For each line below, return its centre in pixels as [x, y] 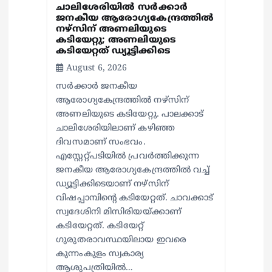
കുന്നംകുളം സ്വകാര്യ [100, 254]
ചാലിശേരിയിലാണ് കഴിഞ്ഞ [115, 129]
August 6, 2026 [95, 69]
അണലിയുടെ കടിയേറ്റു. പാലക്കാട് [130, 115]
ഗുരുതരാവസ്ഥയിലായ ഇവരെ [121, 240]
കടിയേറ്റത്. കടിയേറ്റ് [100, 226]
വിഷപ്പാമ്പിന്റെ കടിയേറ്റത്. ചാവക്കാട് [135, 199]
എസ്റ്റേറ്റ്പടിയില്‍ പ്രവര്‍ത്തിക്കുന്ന [128, 157]
